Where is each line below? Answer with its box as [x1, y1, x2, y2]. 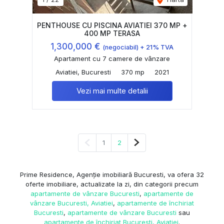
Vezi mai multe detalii [76, 85, 148, 95]
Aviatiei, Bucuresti [55, 67, 111, 76]
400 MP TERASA [84, 28, 140, 37]
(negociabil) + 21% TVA [102, 43, 173, 51]
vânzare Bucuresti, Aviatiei [30, 198, 113, 207]
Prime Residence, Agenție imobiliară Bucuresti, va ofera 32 [20, 170, 204, 178]
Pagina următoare [139, 137, 194, 146]
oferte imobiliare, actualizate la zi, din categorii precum [25, 179, 198, 188]
